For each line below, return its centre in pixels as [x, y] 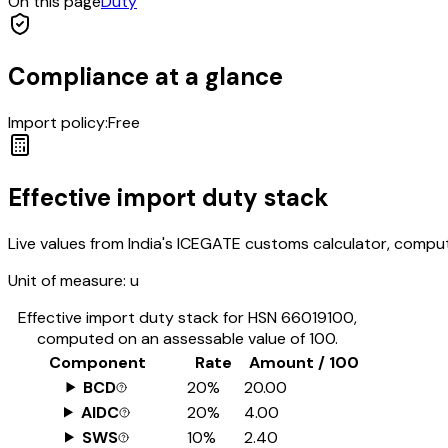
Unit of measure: [67, 280]
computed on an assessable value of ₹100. [187, 338]
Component [97, 362]
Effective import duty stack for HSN [149, 317]
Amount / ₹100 [304, 362]
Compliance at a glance [145, 76]
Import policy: [58, 122]
